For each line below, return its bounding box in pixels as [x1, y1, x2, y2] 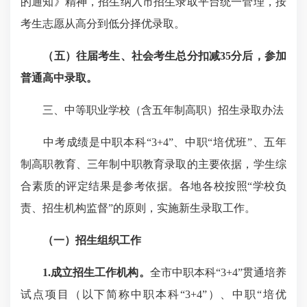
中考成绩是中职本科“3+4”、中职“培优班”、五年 [21, 136, 286, 148]
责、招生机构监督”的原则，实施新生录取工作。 [21, 202, 256, 214]
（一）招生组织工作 [42, 234, 141, 246]
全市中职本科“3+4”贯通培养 [149, 267, 287, 278]
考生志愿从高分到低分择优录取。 [21, 18, 185, 29]
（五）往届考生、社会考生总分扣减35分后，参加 [42, 50, 287, 62]
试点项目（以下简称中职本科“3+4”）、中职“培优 [21, 288, 286, 300]
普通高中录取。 [21, 72, 97, 84]
